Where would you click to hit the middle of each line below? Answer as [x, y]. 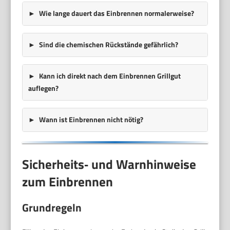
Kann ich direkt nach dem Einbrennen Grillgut [110, 76]
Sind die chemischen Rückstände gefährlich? [108, 45]
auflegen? [43, 88]
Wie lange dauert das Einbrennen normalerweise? [116, 13]
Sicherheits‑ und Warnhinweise [109, 165]
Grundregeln [52, 207]
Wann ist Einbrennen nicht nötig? [91, 120]
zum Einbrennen [68, 182]
